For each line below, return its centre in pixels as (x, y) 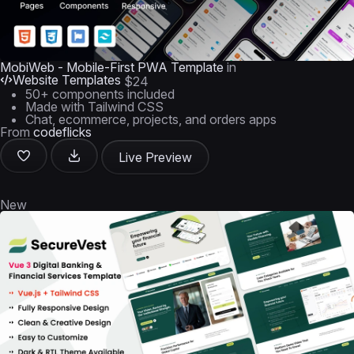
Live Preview (155, 157)
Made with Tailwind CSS (94, 107)
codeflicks (62, 132)
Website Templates (67, 80)
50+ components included (100, 94)
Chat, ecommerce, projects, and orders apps (151, 119)
